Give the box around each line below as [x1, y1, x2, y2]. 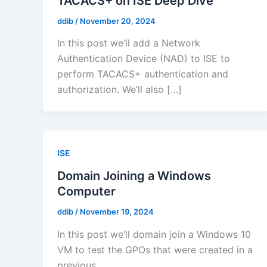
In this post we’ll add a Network [57, 37, 200, 49]
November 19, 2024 [80, 207, 154, 217]
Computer [57, 184, 116, 199]
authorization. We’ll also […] [57, 83, 182, 96]
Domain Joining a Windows [57, 169, 211, 184]
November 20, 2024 [80, 15, 156, 26]
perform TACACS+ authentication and [57, 68, 228, 80]
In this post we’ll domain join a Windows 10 [57, 228, 251, 240]
